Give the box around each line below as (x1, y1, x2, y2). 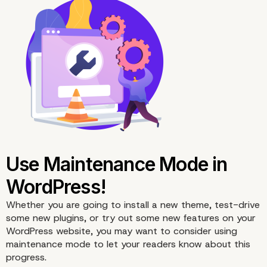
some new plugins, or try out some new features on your (6, 212, 256, 225)
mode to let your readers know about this (63, 238, 250, 251)
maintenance (6, 238, 63, 251)
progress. (6, 251, 46, 264)
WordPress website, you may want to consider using (6, 225, 237, 238)
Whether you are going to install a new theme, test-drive (6, 198, 260, 212)
